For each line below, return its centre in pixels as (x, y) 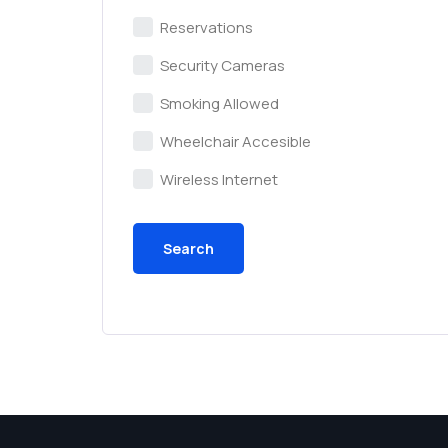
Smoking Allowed (219, 103)
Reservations (206, 27)
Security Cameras (222, 65)
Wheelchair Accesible (235, 141)
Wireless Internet (219, 179)
